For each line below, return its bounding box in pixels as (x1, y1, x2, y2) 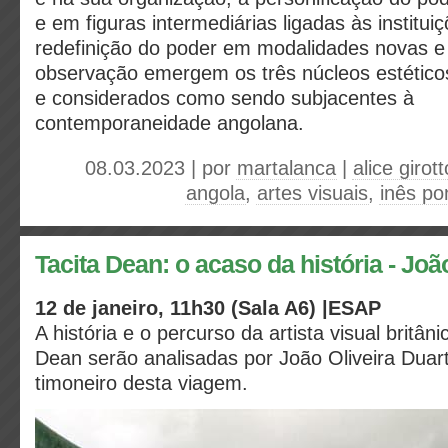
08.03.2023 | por (85, 157, 237, 179)
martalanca (237, 157, 336, 179)
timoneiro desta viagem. (35, 372, 254, 394)
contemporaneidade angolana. (35, 112, 304, 134)
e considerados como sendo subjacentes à (35, 87, 414, 109)
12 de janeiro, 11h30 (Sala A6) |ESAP (35, 297, 381, 319)
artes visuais (257, 182, 368, 204)
